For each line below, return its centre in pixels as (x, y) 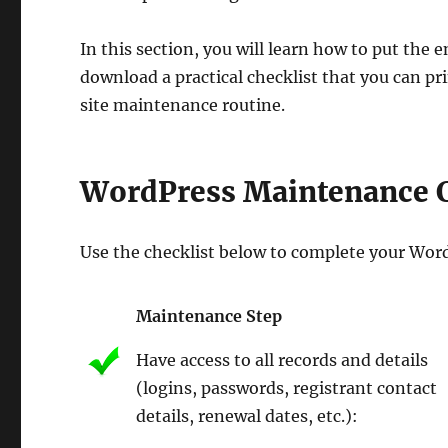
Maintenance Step (209, 315)
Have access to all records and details (282, 359)
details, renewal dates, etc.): (247, 415)
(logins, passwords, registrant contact (287, 387)
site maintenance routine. (183, 104)
